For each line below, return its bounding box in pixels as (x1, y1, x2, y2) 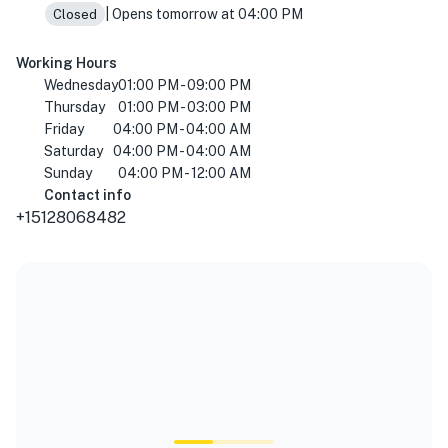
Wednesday (44, 77, 118, 94)
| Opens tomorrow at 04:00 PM (104, 6, 303, 23)
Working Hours (16, 55, 117, 72)
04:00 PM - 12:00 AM (118, 165, 251, 182)
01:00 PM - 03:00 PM (118, 99, 251, 116)
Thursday (44, 99, 105, 116)
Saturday (44, 143, 103, 160)
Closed (52, 6, 97, 22)
